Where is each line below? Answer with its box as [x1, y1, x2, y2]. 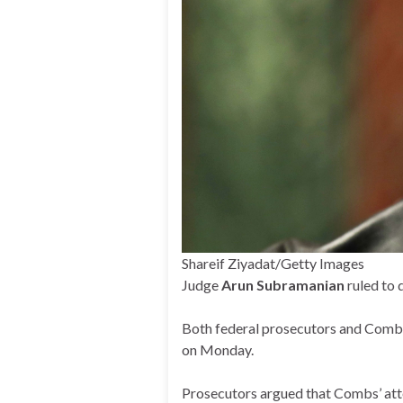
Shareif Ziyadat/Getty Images [182, 255, 364, 273]
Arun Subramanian [221, 276, 345, 294]
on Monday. [182, 341, 254, 359]
